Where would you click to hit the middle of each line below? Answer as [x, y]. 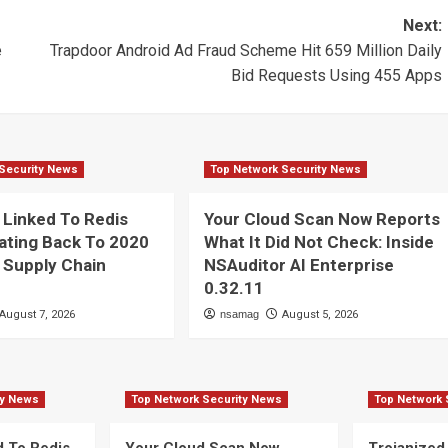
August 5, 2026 [319, 315]
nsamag [239, 314]
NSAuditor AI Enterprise [298, 265]
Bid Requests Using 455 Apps [336, 76]
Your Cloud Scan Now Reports [321, 219]
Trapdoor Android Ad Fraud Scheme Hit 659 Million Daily [245, 51]
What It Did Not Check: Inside [318, 242]
